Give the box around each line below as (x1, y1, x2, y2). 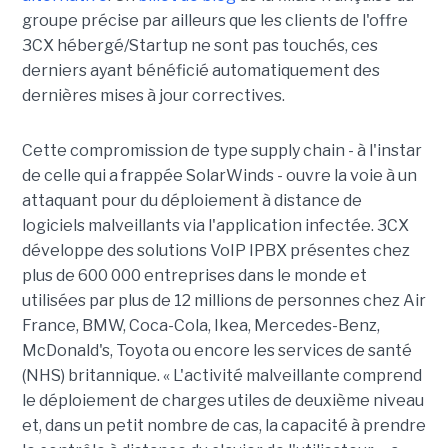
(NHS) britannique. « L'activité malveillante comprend (21, 366, 422, 386)
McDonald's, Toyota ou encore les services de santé (21, 341, 412, 361)
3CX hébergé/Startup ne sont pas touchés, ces (21, 36, 378, 56)
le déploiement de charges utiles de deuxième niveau (21, 391, 424, 411)
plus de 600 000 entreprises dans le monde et (21, 266, 367, 286)
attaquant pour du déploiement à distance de (21, 191, 362, 211)
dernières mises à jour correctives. (21, 86, 285, 106)
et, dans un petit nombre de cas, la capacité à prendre (21, 416, 426, 436)
